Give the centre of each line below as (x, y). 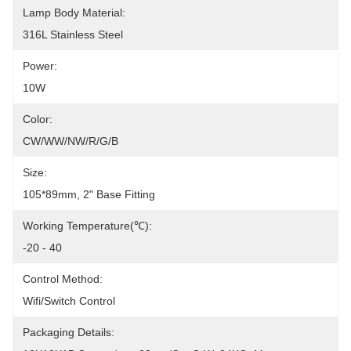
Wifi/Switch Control (69, 301)
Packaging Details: (69, 332)
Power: (40, 66)
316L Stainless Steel (73, 34)
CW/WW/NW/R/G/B (71, 141)
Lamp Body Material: (74, 13)
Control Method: (63, 279)
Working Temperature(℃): (87, 226)
